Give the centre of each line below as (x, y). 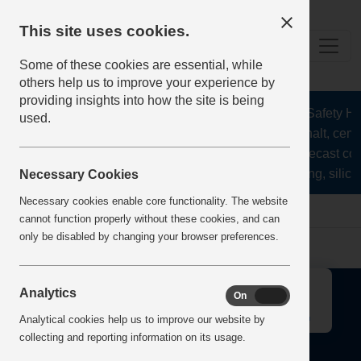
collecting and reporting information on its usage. (133, 337)
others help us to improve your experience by (147, 83)
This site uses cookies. (104, 31)
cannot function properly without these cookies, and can (149, 218)
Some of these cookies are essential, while (141, 65)
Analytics (48, 293)
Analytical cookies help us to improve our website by (142, 319)
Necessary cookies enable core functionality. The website (154, 201)
